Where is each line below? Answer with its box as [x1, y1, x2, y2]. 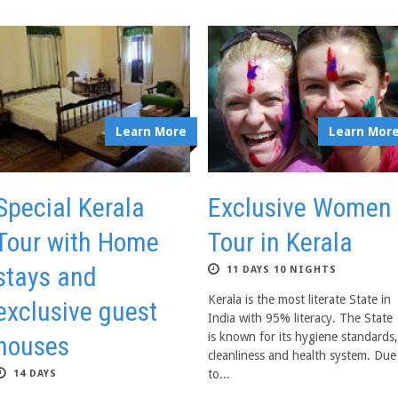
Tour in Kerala [208, 227, 353, 258]
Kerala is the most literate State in [208, 292, 391, 306]
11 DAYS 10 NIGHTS [227, 264, 337, 275]
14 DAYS [13, 368, 57, 379]
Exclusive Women [208, 192, 392, 223]
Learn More [115, 124, 187, 139]
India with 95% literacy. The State [208, 311, 393, 325]
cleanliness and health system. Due [208, 348, 396, 362]
